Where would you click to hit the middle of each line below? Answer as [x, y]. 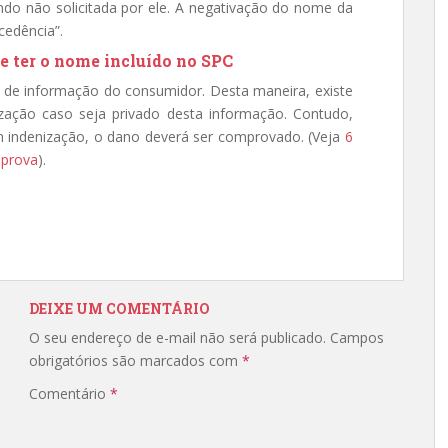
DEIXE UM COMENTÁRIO [119, 308]
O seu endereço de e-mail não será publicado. [177, 337]
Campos [357, 337]
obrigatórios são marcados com [135, 360]
